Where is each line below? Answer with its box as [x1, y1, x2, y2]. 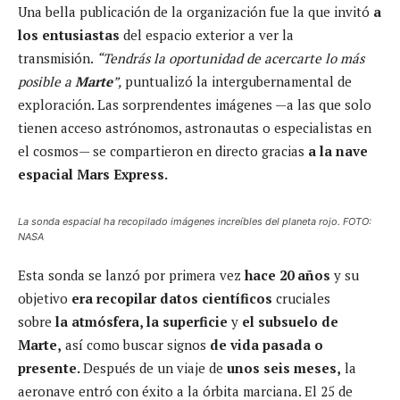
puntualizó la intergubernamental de [121, 71, 352, 90]
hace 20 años [245, 265, 330, 284]
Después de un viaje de [83, 358, 227, 377]
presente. [18, 358, 83, 377]
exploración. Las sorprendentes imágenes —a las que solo [18, 95, 371, 113]
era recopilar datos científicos [71, 288, 272, 307]
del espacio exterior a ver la [120, 25, 294, 44]
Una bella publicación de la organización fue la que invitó [18, 2, 373, 21]
